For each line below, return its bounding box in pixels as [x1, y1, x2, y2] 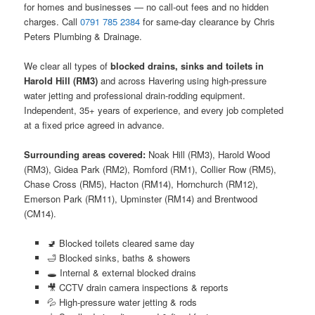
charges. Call [24, 14, 81, 28]
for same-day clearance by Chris [140, 14, 276, 28]
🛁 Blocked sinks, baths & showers [46, 251, 191, 265]
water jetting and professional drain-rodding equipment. [24, 89, 246, 103]
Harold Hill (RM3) [24, 74, 98, 88]
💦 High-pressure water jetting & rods [46, 295, 197, 309]
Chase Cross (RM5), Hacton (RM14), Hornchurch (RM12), [24, 177, 259, 191]
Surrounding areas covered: [24, 148, 146, 162]
